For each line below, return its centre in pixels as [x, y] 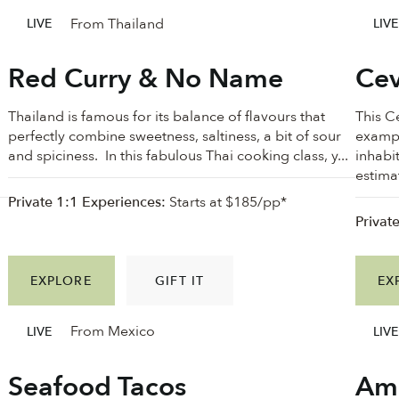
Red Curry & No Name [145, 79]
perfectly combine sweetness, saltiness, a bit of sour [174, 136]
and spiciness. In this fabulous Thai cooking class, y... [178, 155]
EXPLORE [61, 281]
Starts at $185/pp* [226, 203]
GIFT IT [180, 281]
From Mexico [112, 332]
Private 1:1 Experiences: [86, 203]
